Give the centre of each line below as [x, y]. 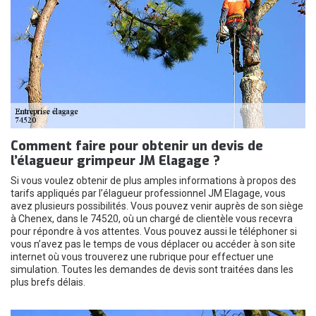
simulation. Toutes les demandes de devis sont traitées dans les [152, 269]
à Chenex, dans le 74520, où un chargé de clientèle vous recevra [152, 219]
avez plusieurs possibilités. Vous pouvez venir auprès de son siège [157, 206]
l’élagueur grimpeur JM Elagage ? [115, 161]
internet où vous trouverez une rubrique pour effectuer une [142, 257]
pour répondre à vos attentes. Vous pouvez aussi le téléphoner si [154, 231]
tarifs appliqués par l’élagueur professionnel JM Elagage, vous [148, 193]
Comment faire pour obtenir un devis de [137, 146]
